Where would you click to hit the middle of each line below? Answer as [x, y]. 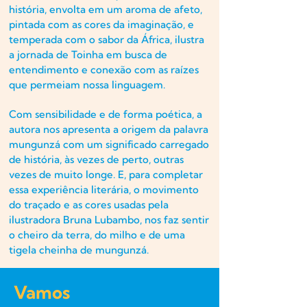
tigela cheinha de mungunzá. [79, 249]
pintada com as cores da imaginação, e [101, 24]
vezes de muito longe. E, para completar [106, 174]
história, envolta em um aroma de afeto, [106, 9]
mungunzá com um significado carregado [109, 144]
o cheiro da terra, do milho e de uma [97, 234]
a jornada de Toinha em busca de [88, 54]
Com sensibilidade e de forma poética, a [106, 114]
